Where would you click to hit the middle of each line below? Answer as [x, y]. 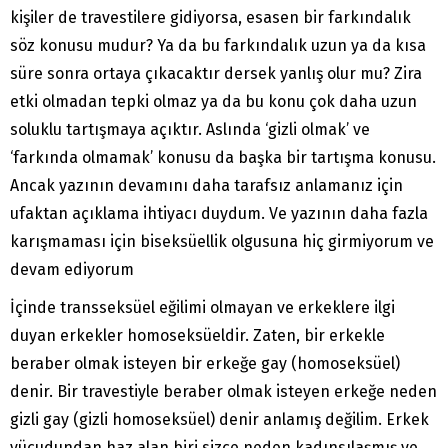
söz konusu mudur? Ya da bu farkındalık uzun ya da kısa [218, 46]
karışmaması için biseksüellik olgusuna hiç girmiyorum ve [222, 242]
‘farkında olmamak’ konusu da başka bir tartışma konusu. [223, 158]
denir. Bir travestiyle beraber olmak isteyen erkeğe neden [223, 392]
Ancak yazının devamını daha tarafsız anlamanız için [206, 186]
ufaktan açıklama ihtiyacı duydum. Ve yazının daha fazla [219, 214]
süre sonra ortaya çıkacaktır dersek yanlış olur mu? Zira [216, 74]
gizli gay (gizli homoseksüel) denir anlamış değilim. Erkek [219, 420]
